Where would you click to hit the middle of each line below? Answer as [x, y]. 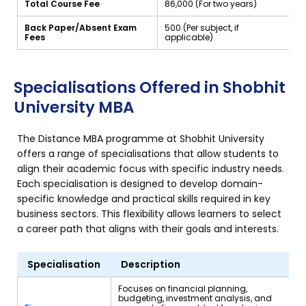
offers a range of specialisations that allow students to [148, 154]
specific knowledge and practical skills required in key [144, 199]
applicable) [189, 38]
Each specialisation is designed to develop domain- [140, 184]
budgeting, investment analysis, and [195, 298]
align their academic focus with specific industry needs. [151, 169]
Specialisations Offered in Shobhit [150, 88]
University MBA [74, 108]
